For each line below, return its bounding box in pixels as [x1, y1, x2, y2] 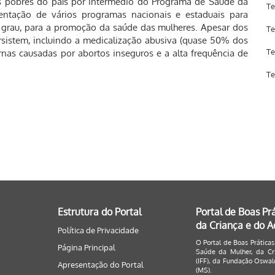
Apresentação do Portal [57, 260, 144, 269]
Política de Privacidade [57, 225, 139, 235]
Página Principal [57, 242, 115, 252]
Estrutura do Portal [57, 206, 141, 218]
